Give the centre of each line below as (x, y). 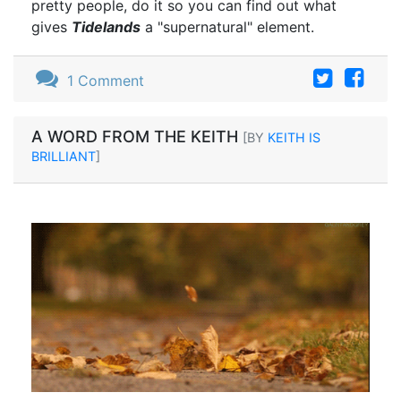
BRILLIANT (64, 156)
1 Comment (103, 80)
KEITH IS (294, 137)
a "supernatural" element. (227, 26)
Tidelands (106, 26)
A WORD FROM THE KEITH (137, 136)
